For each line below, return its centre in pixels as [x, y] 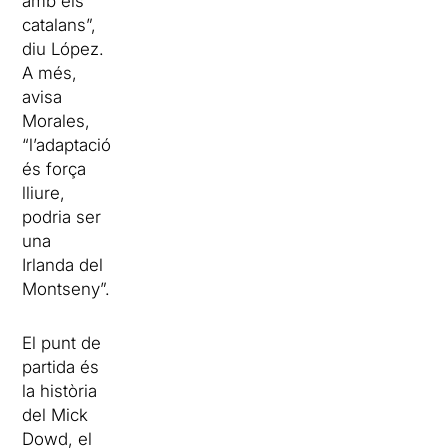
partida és [61, 367]
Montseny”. [66, 289]
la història [60, 391]
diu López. [63, 49]
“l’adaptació [67, 145]
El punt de [62, 343]
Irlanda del [63, 265]
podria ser [62, 217]
